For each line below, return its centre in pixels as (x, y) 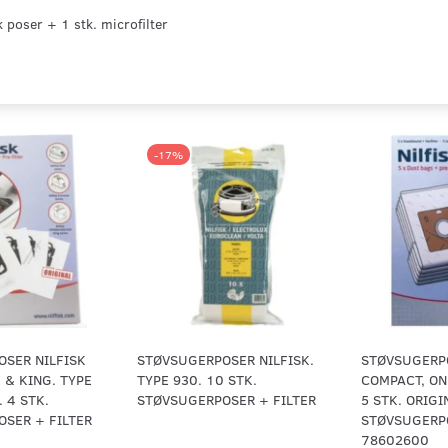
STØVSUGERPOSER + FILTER (226, 400)
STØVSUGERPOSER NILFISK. (225, 360)
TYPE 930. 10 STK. (196, 380)
